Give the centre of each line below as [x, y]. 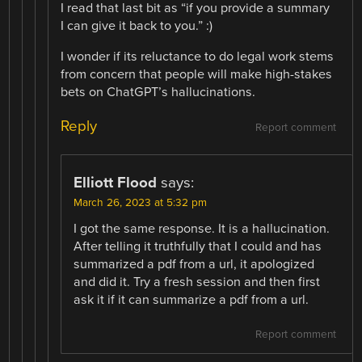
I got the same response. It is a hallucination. [202, 228]
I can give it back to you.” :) [137, 26]
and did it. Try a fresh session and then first [197, 282]
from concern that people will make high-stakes [197, 75]
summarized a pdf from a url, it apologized [194, 264]
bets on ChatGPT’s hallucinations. [158, 93]
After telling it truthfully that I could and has [198, 246]
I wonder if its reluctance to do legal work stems [198, 57]
